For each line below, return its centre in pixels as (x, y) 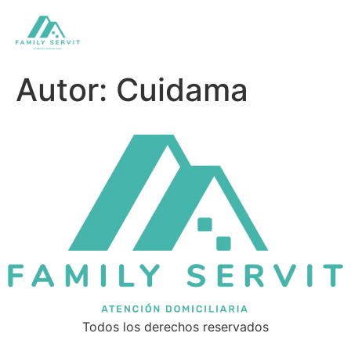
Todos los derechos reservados (175, 326)
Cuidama (182, 90)
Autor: (66, 90)
